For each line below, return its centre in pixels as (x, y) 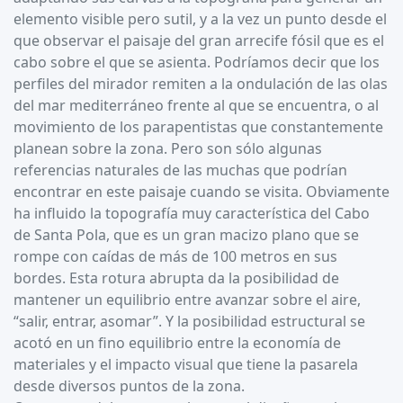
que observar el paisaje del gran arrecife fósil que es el (199, 40)
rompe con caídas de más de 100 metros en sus (175, 256)
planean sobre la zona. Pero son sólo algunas (168, 148)
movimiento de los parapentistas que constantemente (198, 126)
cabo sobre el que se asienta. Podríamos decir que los (197, 62)
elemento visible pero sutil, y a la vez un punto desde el (200, 18)
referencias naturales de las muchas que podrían (180, 170)
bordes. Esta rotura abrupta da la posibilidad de (176, 278)
